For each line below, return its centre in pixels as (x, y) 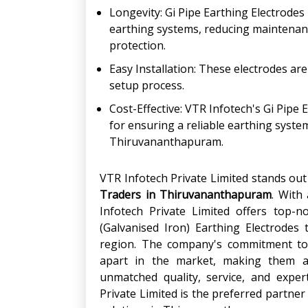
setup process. (147, 85)
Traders (120, 195)
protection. (137, 45)
